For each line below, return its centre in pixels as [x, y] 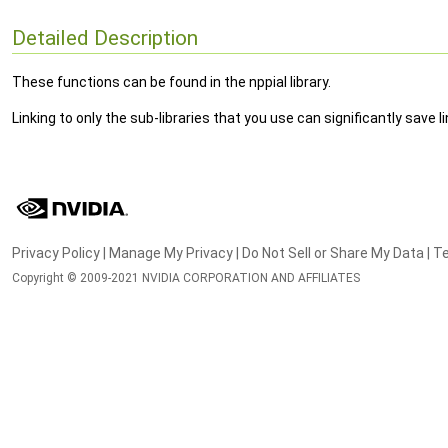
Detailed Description [105, 37]
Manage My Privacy [171, 253]
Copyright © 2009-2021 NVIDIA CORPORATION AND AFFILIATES [186, 278]
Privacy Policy [56, 253]
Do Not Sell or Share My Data [333, 253]
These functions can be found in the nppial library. [171, 82]
